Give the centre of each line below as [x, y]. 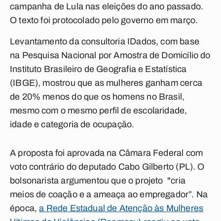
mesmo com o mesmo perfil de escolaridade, [99, 110]
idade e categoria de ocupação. [72, 124]
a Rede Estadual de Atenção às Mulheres [121, 208]
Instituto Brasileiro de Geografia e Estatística [98, 69]
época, [25, 208]
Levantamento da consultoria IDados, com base [105, 41]
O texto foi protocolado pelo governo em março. [104, 20]
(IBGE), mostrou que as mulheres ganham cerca [106, 83]
